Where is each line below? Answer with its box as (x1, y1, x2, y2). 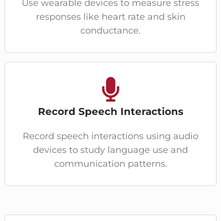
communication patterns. (54, 158, 167, 169)
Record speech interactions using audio (23, 130, 198, 142)
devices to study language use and (33, 144, 188, 155)
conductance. (80, 25, 141, 36)
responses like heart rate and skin (36, 11, 185, 22)
